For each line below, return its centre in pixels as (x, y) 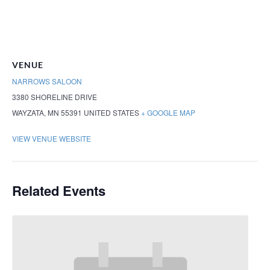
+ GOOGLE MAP (168, 113)
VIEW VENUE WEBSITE (52, 139)
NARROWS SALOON (47, 81)
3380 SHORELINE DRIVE (55, 97)
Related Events (59, 190)
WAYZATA (28, 113)
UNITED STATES (111, 113)
